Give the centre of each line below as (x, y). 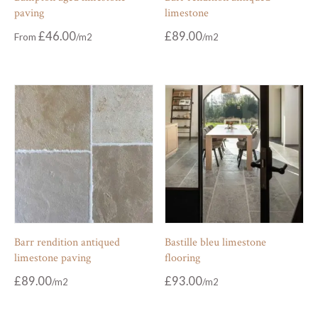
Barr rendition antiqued (67, 242)
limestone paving (53, 258)
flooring (183, 258)
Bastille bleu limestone (216, 242)
